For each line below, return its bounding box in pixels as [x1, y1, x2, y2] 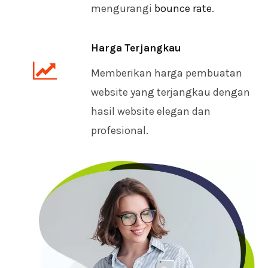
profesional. [91, 123, 148, 137]
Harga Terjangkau [91, 41, 181, 54]
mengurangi [91, 1, 154, 15]
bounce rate [154, 1, 212, 15]
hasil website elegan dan [91, 104, 211, 118]
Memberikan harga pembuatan [91, 66, 242, 80]
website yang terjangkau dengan [91, 85, 250, 99]
